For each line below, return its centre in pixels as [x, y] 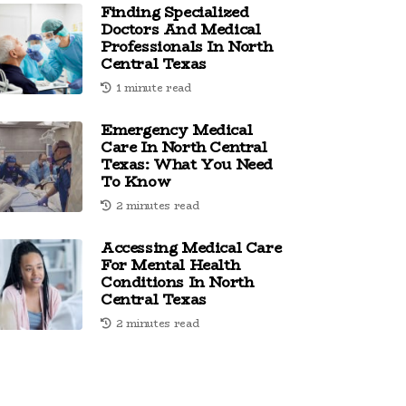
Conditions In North [177, 282]
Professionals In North [187, 47]
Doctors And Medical [181, 29]
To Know [136, 182]
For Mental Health [170, 265]
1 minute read [153, 87]
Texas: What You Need [187, 164]
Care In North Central [184, 147]
